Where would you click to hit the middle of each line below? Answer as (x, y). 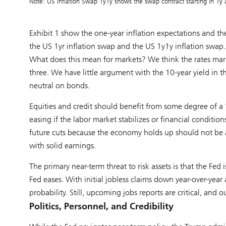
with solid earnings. (62, 145)
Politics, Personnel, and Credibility (101, 206)
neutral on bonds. (59, 85)
